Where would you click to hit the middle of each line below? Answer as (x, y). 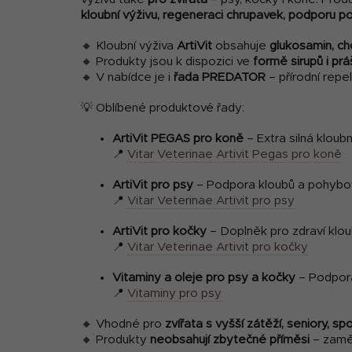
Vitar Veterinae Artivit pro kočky (218, 247)
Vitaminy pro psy (174, 294)
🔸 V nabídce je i (127, 78)
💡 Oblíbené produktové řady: (163, 108)
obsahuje (241, 46)
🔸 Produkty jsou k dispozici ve (167, 62)
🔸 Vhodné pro (123, 324)
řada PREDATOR (220, 78)
